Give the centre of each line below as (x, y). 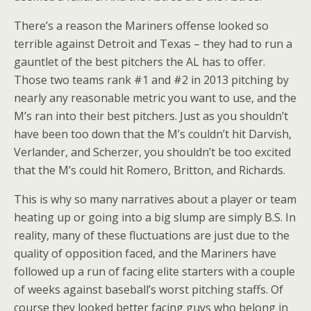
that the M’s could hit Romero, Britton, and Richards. (150, 170)
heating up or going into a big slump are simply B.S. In (155, 217)
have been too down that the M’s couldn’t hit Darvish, (153, 134)
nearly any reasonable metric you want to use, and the (155, 98)
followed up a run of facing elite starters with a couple (154, 271)
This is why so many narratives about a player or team (155, 199)
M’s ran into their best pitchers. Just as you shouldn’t (151, 116)
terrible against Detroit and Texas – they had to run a (153, 44)
